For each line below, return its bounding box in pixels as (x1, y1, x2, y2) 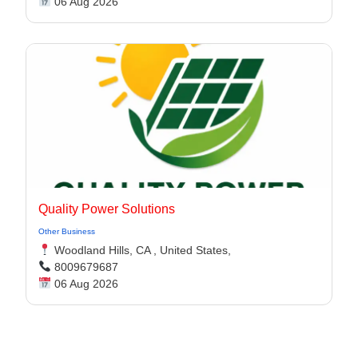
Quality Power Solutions (38, 202, 175, 216)
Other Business (38, 227, 95, 236)
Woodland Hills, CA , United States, (50, 244, 231, 257)
